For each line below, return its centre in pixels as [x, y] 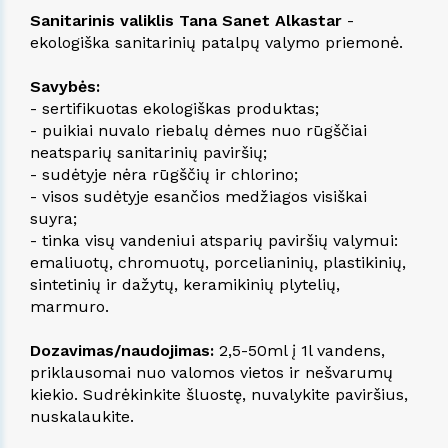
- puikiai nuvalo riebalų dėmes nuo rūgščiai [198, 130]
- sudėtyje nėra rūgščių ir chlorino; [164, 174]
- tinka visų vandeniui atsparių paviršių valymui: [214, 240]
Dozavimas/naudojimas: [122, 350]
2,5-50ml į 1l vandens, [299, 350]
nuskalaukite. [82, 416]
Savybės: [65, 86]
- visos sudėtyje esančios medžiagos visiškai [198, 196]
